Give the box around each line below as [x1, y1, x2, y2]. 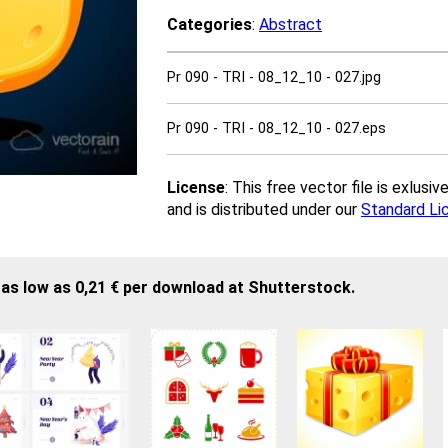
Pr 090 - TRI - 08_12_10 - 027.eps [167, 120, 386, 137]
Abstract [259, 15, 322, 34]
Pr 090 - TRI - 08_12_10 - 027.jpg [167, 69, 381, 86]
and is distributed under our [167, 200, 361, 219]
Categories [167, 15, 252, 34]
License [167, 178, 225, 197]
